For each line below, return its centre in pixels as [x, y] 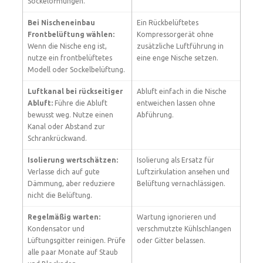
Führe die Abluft [80, 103]
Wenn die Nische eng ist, [67, 46]
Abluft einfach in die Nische [182, 91]
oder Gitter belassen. [171, 240]
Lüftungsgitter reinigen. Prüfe [77, 240]
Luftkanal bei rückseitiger [75, 91]
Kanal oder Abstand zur [66, 127]
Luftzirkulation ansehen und [183, 172]
